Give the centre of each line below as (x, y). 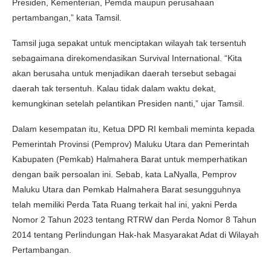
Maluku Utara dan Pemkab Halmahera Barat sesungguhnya (126, 189)
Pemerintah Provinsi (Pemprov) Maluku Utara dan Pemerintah (131, 144)
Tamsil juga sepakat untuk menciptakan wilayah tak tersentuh (129, 43)
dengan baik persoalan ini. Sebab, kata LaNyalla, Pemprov (124, 174)
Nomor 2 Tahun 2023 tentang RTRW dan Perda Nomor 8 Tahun (134, 219)
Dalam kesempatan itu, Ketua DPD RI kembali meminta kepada (133, 129)
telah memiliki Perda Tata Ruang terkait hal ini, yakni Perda (125, 204)
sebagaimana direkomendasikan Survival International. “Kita (127, 58)
